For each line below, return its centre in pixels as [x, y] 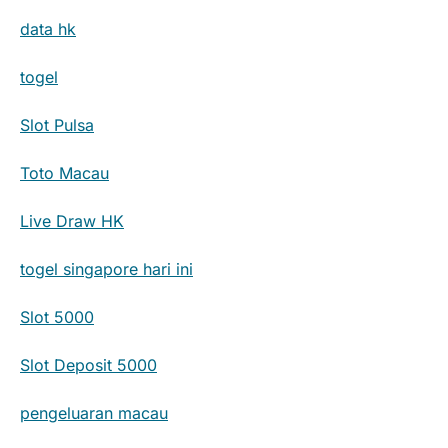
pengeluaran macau [94, 413]
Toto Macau [64, 173]
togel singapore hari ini [106, 269]
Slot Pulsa [57, 125]
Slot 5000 [57, 317]
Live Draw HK [72, 221]
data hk [48, 29]
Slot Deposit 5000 [88, 365]
